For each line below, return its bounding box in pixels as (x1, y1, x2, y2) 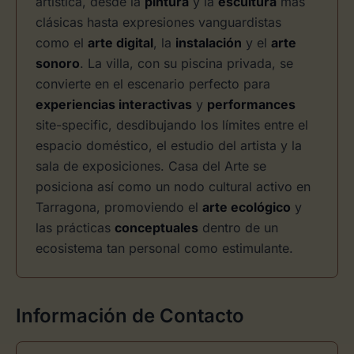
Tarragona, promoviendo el (36, 199, 202, 215)
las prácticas (36, 220, 115, 235)
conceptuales (115, 220, 198, 235)
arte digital (88, 35, 153, 51)
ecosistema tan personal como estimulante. (36, 240, 293, 256)
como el (36, 35, 88, 51)
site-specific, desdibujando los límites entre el (36, 117, 308, 133)
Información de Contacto (16, 304, 244, 327)
